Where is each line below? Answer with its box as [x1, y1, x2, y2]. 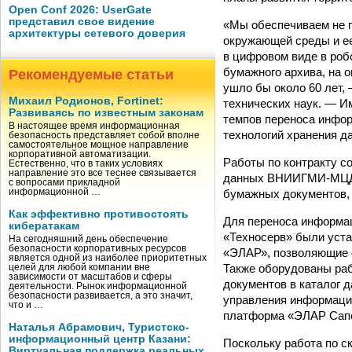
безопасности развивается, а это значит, [9, 291, 192, 300]
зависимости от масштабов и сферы [9, 272, 172, 281]
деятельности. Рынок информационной [9, 281, 187, 291]
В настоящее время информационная [9, 121, 180, 130]
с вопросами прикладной [9, 178, 120, 187]
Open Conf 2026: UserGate [9, 4, 152, 16]
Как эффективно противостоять [9, 208, 189, 220]
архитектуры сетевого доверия [9, 27, 185, 39]
